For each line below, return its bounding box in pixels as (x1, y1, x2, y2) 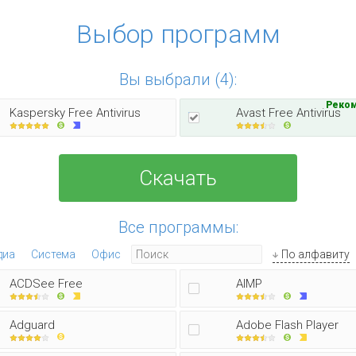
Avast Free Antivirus (236, 106, 341, 120)
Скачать (139, 166, 217, 190)
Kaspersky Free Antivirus (10, 106, 141, 120)
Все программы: (118, 218, 238, 237)
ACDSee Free (10, 277, 83, 291)
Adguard (10, 318, 55, 332)
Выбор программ (75, 19, 281, 49)
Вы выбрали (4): (119, 70, 237, 89)
